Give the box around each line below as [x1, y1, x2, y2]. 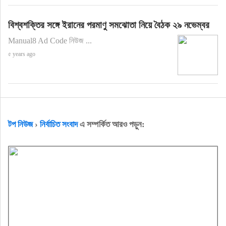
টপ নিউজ [8, 119, 33, 129]
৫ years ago [8, 50, 35, 58]
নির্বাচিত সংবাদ [39, 119, 78, 129]
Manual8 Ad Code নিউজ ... [8, 36, 92, 45]
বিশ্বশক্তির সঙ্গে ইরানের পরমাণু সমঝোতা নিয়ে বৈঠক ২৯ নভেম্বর [8, 19, 209, 30]
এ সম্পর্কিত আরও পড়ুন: [77, 119, 145, 129]
